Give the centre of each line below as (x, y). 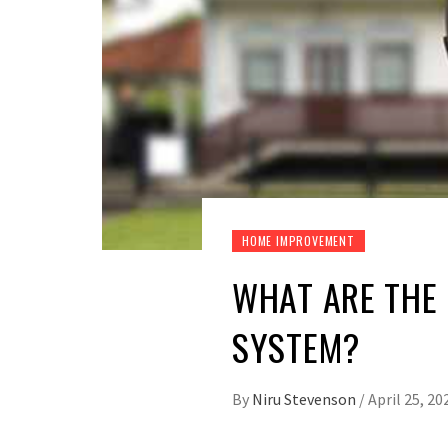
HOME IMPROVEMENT (298, 241)
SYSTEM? (296, 347)
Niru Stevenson (305, 399)
